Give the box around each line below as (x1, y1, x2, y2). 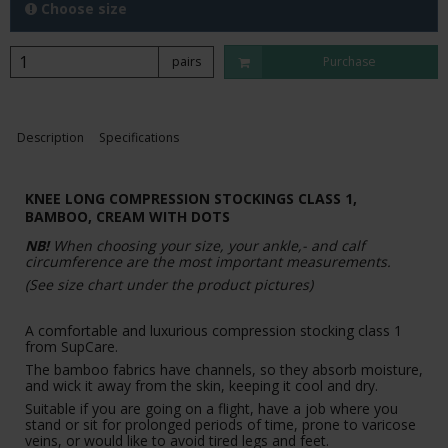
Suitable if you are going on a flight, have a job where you (25, 398, 398, 418)
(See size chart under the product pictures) (25, 274, 313, 294)
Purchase (322, 52, 376, 70)
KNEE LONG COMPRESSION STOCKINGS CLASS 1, (25, 189, 357, 209)
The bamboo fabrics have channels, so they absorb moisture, (25, 359, 423, 379)
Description (17, 128, 85, 146)
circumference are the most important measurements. (25, 251, 391, 271)
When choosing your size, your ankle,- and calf (53, 235, 365, 255)
